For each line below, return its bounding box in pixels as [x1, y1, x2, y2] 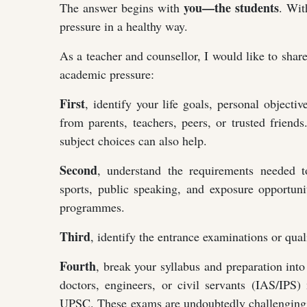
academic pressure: [60, 65, 154, 82]
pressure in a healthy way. [60, 17, 188, 34]
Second [60, 160, 97, 179]
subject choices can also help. [60, 132, 207, 149]
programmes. [60, 198, 125, 215]
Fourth [60, 256, 96, 275]
